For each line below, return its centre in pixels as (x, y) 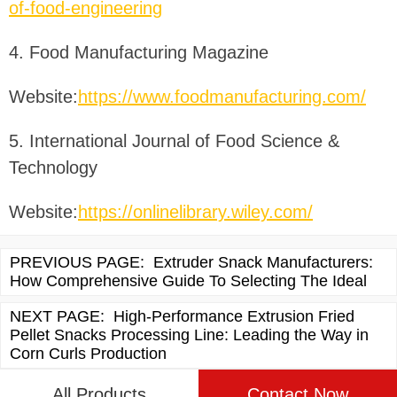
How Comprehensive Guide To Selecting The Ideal (188, 281)
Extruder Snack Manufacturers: (263, 263)
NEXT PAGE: (57, 317)
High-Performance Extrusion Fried (234, 317)
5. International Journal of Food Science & (174, 141)
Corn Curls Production (88, 354)
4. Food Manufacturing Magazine (139, 53)
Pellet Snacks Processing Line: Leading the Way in (189, 335)
